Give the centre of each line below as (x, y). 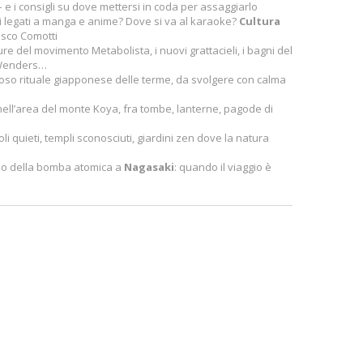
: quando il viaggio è (223, 167)
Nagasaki (149, 167)
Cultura (260, 21)
